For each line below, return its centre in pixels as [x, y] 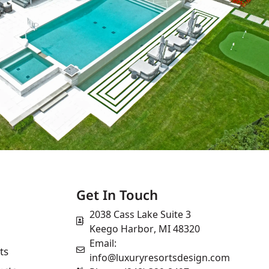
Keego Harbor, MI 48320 [145, 228]
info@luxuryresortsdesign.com [160, 257]
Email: [103, 242]
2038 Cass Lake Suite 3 [141, 213]
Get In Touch [117, 198]
